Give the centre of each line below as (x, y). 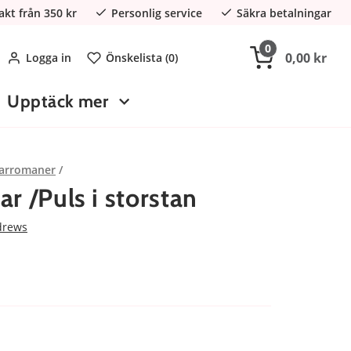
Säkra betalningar (284, 13)
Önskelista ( (138, 58)
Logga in (49, 58)
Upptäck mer (58, 101)
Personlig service (157, 13)
